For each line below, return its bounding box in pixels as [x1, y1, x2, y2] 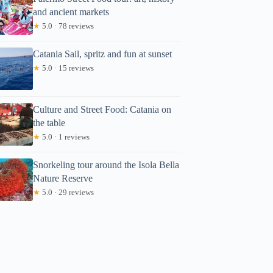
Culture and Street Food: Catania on [33, 104, 172, 115]
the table [33, 117, 66, 128]
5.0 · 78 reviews [40, 21, 94, 30]
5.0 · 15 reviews [40, 63, 94, 73]
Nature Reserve [33, 172, 93, 183]
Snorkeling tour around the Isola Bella [33, 159, 180, 170]
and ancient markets [33, 6, 110, 17]
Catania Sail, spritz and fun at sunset [33, 48, 172, 59]
